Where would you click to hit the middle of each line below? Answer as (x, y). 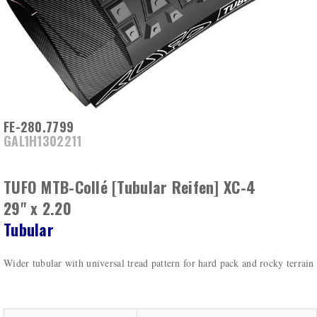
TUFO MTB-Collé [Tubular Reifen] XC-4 (130, 187)
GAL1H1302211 (43, 141)
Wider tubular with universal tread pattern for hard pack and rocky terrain (159, 263)
